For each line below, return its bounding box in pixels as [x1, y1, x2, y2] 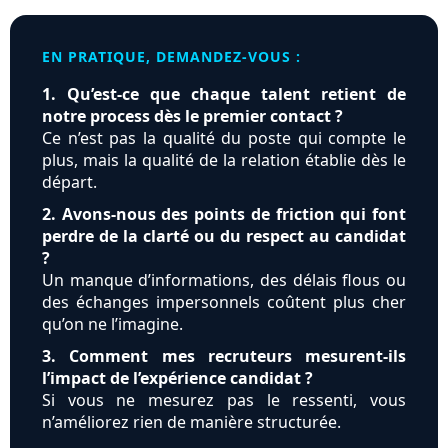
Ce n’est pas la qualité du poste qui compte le [42, 127, 406, 150]
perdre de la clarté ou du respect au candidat [42, 225, 406, 248]
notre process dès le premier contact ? [42, 105, 343, 128]
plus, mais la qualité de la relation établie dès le [42, 149, 406, 172]
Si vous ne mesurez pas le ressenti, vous [42, 389, 406, 412]
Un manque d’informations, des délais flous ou [42, 269, 406, 292]
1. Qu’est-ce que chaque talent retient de [42, 83, 406, 106]
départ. [42, 171, 97, 194]
